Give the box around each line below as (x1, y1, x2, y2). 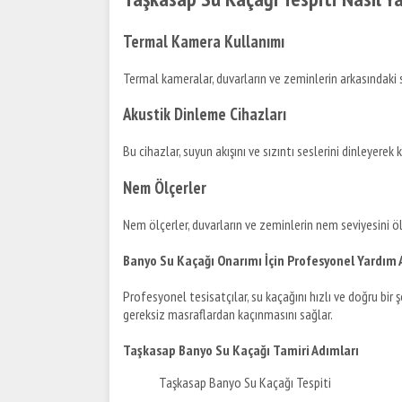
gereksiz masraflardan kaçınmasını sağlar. (123, 304, 333, 323)
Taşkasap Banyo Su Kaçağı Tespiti (159, 372, 331, 391)
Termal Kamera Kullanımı (123, 31, 284, 53)
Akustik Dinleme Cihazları (123, 103, 286, 126)
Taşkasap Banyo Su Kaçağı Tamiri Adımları (123, 340, 359, 359)
